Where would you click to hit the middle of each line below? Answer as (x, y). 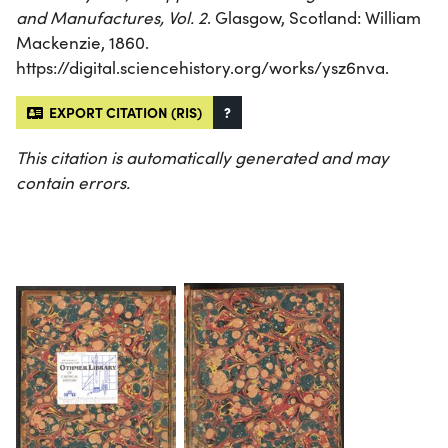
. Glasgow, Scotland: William (314, 18)
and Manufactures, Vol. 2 (111, 18)
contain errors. (73, 183)
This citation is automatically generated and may (202, 158)
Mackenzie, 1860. (82, 43)
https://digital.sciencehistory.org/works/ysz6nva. (202, 68)
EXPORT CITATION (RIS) (122, 112)
